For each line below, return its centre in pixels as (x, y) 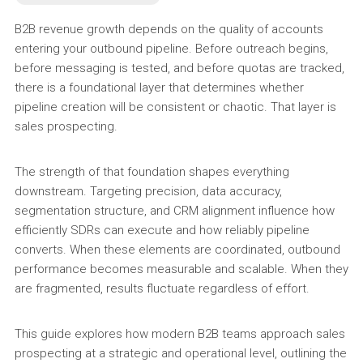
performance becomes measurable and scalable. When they (181, 269)
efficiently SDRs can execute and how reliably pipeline (162, 230)
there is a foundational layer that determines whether (159, 88)
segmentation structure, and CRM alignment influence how (174, 211)
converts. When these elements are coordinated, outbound (177, 250)
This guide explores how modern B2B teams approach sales (179, 334)
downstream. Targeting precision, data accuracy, (148, 191)
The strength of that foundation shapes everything (152, 172)
